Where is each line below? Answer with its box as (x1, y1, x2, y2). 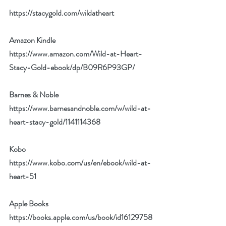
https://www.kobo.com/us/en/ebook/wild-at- (9, 157, 151, 168)
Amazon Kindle (9, 34, 55, 46)
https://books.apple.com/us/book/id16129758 (9, 211, 152, 223)
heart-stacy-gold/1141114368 (9, 116, 100, 128)
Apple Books (9, 198, 48, 209)
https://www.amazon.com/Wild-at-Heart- (9, 48, 142, 60)
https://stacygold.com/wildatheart (9, 7, 114, 19)
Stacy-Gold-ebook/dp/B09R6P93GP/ (9, 62, 135, 73)
